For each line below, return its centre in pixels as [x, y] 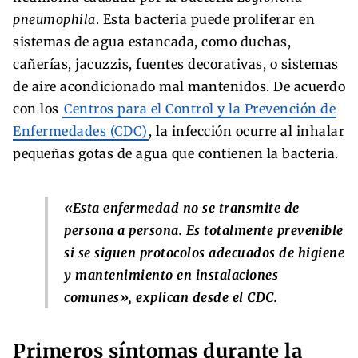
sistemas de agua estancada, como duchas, [152, 41]
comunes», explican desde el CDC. [171, 297]
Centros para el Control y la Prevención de [200, 108]
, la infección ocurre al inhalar [247, 131]
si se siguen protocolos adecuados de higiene [204, 252]
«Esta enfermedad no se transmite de [182, 207]
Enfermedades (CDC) [80, 131]
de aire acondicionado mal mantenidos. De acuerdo [179, 86]
